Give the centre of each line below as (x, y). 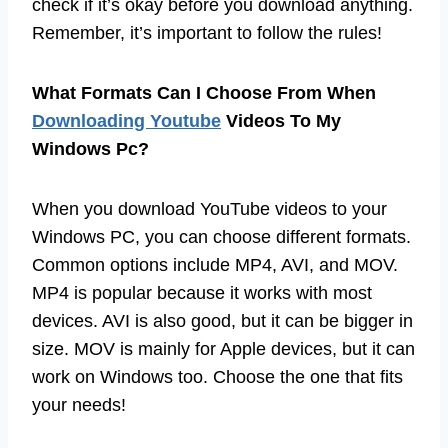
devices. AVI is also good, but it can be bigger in (222, 320)
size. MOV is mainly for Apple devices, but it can (223, 348)
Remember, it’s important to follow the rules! (207, 32)
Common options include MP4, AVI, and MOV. (215, 264)
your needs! (79, 404)
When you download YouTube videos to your (209, 208)
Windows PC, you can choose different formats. (221, 236)
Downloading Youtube (126, 120)
